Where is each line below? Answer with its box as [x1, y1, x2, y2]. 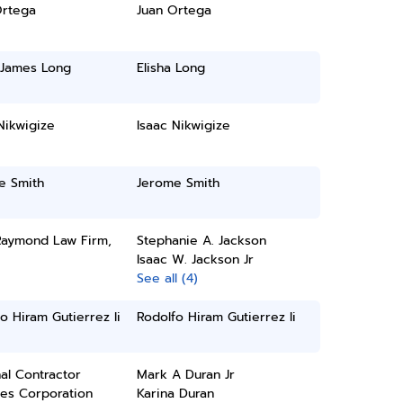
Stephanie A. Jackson [137, 231, 267, 250]
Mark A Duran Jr [137, 365, 236, 384]
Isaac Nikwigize [137, 116, 231, 135]
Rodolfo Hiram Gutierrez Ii [137, 308, 297, 327]
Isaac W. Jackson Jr [137, 250, 255, 269]
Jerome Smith [137, 174, 220, 193]
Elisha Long [137, 58, 206, 77]
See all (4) [137, 269, 199, 288]
